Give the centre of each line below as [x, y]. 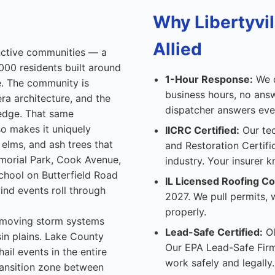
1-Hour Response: [209, 79]
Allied [177, 49]
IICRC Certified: [202, 130]
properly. [186, 212]
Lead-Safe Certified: [214, 232]
